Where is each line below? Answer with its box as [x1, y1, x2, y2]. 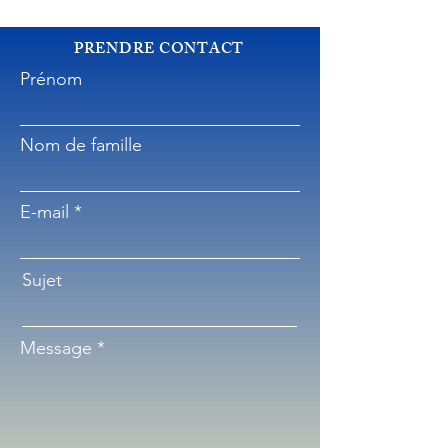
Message [20, 337, 92, 359]
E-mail [20, 201, 69, 223]
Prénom [20, 68, 82, 90]
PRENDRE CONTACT [73, 37, 245, 64]
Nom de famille [20, 134, 142, 156]
